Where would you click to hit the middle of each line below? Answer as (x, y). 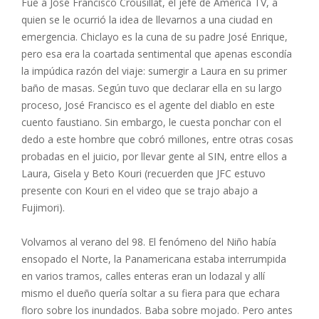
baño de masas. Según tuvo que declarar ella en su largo (152, 88)
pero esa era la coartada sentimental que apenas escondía (157, 54)
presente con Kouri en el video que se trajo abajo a (140, 190)
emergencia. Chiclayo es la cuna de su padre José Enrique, (155, 37)
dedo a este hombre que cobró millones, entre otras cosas (157, 139)
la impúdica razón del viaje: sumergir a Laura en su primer (154, 71)
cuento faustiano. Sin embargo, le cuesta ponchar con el (151, 122)
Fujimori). (43, 208)
